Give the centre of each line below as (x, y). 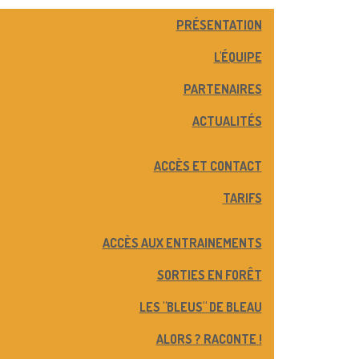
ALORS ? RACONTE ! (209, 339)
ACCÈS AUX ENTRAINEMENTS (182, 243)
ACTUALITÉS (227, 121)
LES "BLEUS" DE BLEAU (200, 307)
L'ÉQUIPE (238, 57)
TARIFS (242, 198)
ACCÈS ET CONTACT (208, 166)
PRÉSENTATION (219, 25)
